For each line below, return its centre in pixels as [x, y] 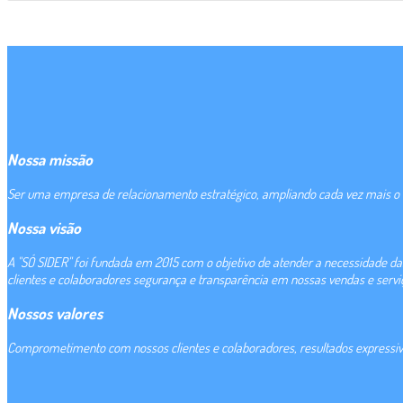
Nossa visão [44, 228]
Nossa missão [50, 160]
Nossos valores [55, 313]
